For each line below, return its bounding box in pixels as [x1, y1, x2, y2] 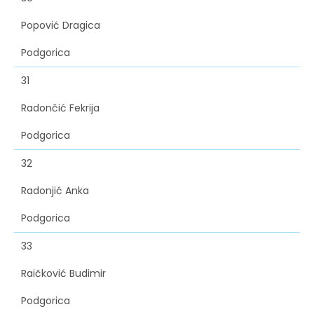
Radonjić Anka [21, 184, 89, 198]
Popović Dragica [21, 18, 100, 33]
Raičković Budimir [21, 266, 106, 281]
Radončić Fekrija [21, 101, 100, 116]
